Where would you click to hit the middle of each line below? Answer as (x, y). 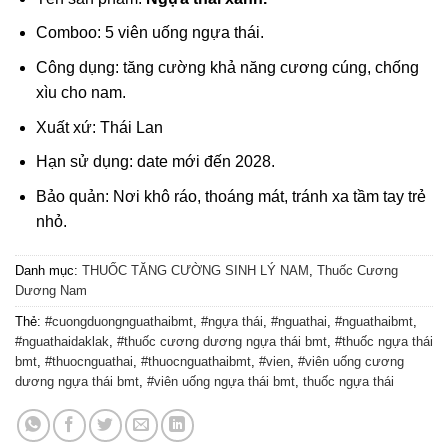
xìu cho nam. (80, 92)
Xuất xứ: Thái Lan (99, 127)
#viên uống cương (351, 361)
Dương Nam (51, 290)
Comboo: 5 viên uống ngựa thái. (149, 33)
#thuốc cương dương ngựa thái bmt (222, 341)
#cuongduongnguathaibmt (119, 321)
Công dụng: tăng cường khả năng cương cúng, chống (227, 67)
